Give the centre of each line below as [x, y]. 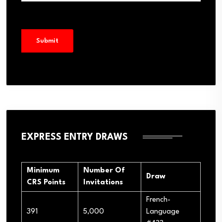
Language [163, 212]
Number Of [104, 170]
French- [158, 200]
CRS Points [46, 182]
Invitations [103, 182]
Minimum [43, 170]
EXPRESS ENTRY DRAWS [75, 137]
